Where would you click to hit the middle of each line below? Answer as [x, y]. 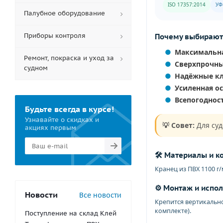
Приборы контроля [55, 36]
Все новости [100, 195]
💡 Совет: [178, 125]
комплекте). [173, 211]
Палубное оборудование [64, 13]
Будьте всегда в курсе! [69, 109]
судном [36, 68]
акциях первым [51, 128]
